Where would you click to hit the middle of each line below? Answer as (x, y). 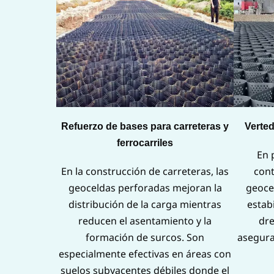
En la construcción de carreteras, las (145, 172)
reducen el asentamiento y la (145, 221)
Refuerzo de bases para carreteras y (145, 127)
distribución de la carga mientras (145, 205)
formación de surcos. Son (145, 238)
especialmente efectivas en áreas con (145, 254)
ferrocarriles (145, 143)
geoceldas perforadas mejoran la (145, 188)
